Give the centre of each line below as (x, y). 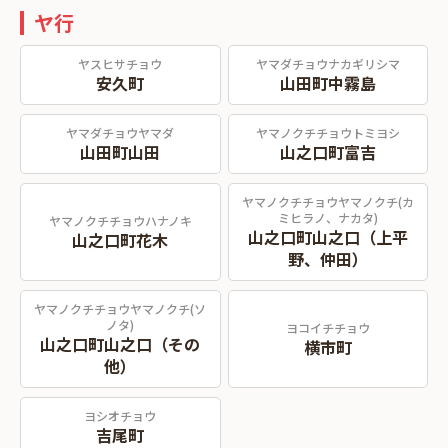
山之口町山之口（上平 (327, 237)
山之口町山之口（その (120, 344)
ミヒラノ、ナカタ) (327, 217)
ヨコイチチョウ (327, 327)
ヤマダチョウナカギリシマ (327, 63)
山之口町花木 (120, 240)
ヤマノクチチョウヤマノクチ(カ (327, 201)
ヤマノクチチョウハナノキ (120, 220)
